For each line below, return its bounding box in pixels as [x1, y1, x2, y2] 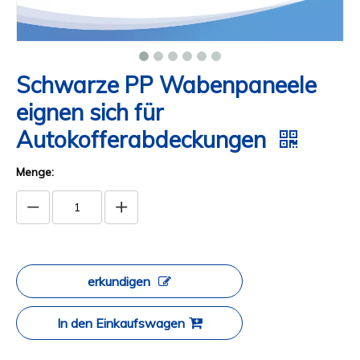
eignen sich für [16, 98, 164, 126]
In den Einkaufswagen [56, 315, 185, 331]
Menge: [16, 165, 54, 179]
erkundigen [88, 273, 150, 289]
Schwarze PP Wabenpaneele [16, 71, 317, 99]
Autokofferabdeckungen [16, 125, 272, 153]
